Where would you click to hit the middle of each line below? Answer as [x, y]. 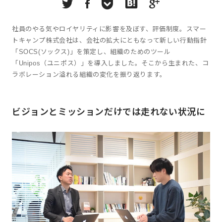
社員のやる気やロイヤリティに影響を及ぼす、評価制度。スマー [109, 29]
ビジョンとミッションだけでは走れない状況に [109, 112]
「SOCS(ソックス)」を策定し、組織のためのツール [91, 52]
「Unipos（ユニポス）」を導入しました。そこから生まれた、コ [111, 63]
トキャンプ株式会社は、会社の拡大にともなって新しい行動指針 [110, 40]
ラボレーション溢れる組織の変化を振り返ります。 [89, 75]
